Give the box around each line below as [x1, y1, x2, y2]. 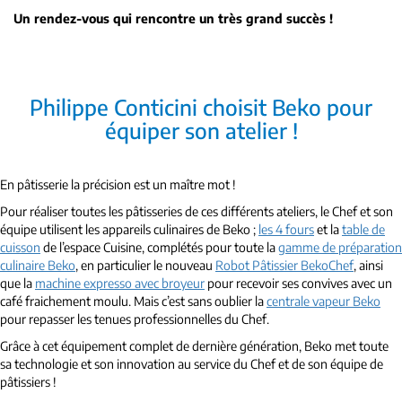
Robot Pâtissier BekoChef [215, 258, 354, 274]
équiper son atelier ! [104, 117, 298, 144]
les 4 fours [258, 222, 314, 238]
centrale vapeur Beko [267, 293, 380, 310]
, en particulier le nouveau [75, 258, 215, 274]
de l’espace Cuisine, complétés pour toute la [40, 240, 278, 256]
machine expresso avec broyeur [35, 275, 205, 292]
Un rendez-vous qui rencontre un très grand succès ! [13, 11, 333, 27]
